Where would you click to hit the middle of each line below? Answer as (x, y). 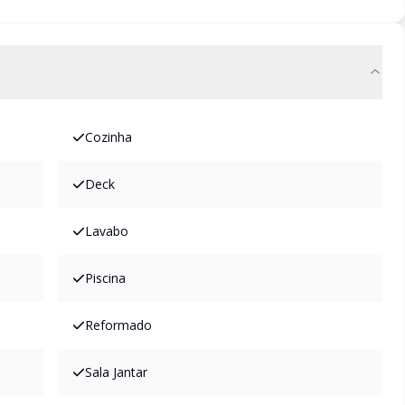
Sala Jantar (116, 372)
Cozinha (108, 137)
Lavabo (107, 231)
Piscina (105, 278)
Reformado (118, 325)
